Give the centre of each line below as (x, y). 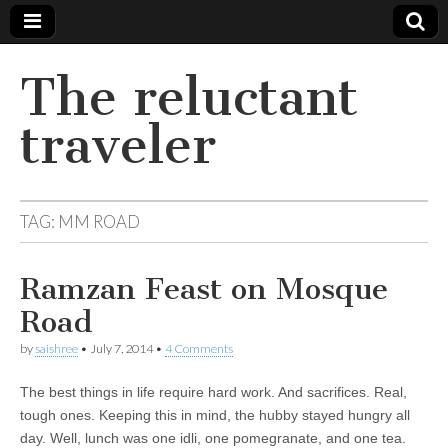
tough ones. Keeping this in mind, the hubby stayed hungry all (215, 415)
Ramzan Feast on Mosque (204, 289)
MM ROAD (99, 221)
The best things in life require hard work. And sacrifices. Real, (213, 392)
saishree (56, 348)
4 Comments (199, 348)
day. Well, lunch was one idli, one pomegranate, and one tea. (213, 438)
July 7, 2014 (121, 348)
